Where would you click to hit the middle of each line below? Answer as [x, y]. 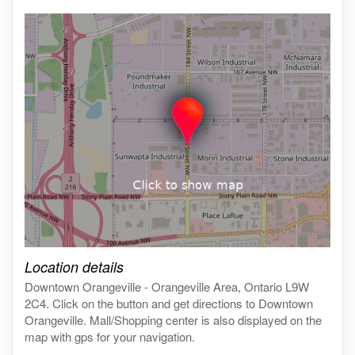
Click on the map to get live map [107, 254]
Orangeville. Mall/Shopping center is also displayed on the [173, 319]
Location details [74, 266]
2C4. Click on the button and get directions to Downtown [169, 303]
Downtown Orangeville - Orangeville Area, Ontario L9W [167, 286]
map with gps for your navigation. [110, 336]
